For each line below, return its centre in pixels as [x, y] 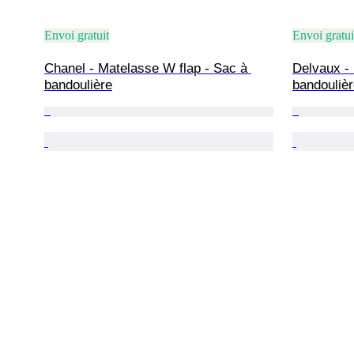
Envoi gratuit [77, 35]
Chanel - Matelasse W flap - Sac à [148, 68]
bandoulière [78, 85]
